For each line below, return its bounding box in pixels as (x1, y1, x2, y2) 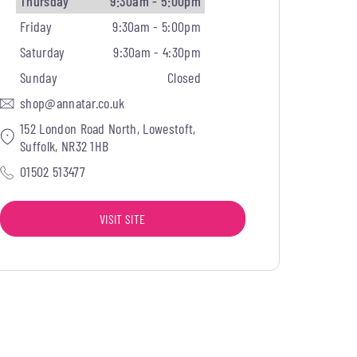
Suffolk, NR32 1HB (20, 136, 109, 155)
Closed (167, 68, 201, 86)
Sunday (20, 68, 57, 86)
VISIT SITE (100, 210, 146, 226)
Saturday (20, 42, 65, 61)
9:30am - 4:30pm (113, 42, 201, 61)
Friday (20, 17, 52, 35)
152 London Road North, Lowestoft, (20, 119, 196, 137)
